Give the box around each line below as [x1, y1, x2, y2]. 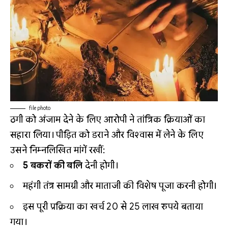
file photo [29, 104, 50, 111]
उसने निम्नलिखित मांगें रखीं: [10, 144, 105, 156]
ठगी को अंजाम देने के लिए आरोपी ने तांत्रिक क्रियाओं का [10, 113, 206, 125]
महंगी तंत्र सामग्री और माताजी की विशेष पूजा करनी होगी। [23, 180, 217, 192]
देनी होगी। [82, 159, 119, 171]
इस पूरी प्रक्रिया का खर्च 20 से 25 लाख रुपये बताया [23, 201, 204, 212]
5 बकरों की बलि [23, 159, 83, 171]
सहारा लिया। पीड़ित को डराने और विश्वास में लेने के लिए [10, 129, 204, 140]
